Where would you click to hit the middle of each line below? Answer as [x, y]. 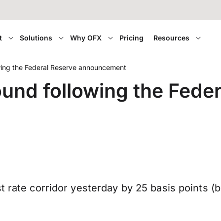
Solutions [36, 38]
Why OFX [86, 38]
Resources [172, 38]
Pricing [132, 38]
